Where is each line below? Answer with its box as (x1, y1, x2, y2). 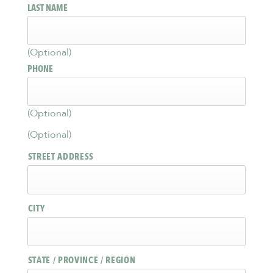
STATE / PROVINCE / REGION (27, 254, 136, 267)
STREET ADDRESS (27, 151, 94, 163)
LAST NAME (27, 2, 68, 15)
